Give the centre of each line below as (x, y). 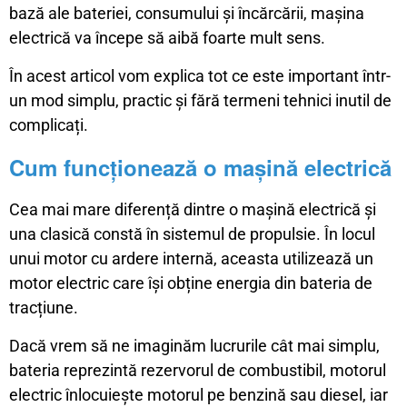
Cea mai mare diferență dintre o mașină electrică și (193, 209)
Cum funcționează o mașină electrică (200, 167)
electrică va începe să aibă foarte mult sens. (167, 38)
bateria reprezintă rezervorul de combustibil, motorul (198, 370)
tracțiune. (44, 308)
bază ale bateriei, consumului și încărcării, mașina (187, 13)
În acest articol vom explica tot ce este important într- (200, 76)
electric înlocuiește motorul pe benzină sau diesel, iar (199, 395)
